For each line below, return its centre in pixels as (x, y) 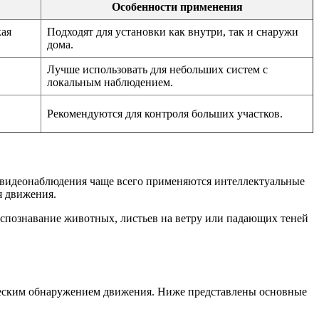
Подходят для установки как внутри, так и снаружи (173, 31)
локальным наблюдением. (110, 82)
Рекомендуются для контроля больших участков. (165, 113)
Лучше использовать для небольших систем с (157, 69)
